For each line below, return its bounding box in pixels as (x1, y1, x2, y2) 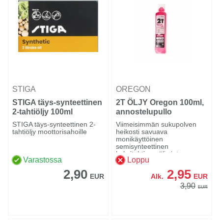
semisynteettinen (116, 142, 169, 151)
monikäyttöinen (116, 135, 164, 143)
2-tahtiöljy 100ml (12, 108, 73, 116)
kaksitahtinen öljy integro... (116, 150, 199, 158)
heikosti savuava (116, 128, 168, 136)
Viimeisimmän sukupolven (116, 120, 197, 129)
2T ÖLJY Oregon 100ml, (116, 98, 204, 107)
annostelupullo (116, 108, 172, 116)
